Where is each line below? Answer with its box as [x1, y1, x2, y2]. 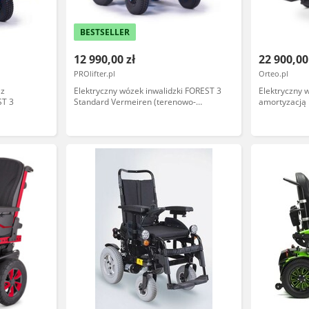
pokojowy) [73, 107, 112, 119]
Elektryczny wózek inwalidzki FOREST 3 [73, 85, 221, 97]
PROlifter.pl [73, 68, 115, 79]
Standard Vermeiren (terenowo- [73, 96, 196, 108]
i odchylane [259, 129, 303, 141]
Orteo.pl [259, 68, 289, 79]
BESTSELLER [79, 26, 130, 38]
